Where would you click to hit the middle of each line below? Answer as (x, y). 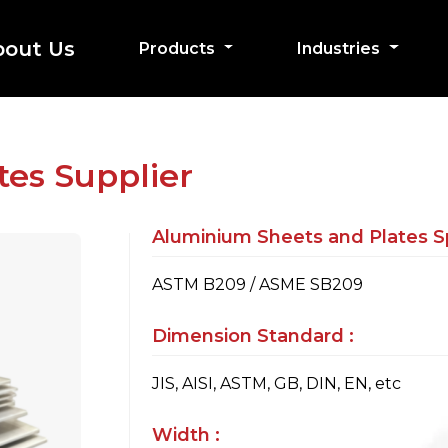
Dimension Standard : (253, 336)
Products (178, 48)
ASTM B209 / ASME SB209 (257, 284)
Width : (186, 435)
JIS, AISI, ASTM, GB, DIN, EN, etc (276, 383)
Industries (341, 48)
